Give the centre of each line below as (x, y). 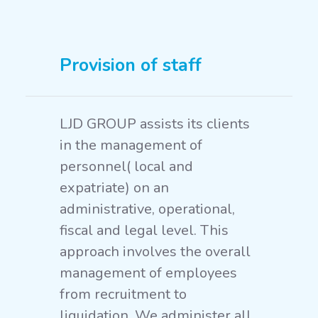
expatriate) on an (114, 188)
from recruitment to (123, 294)
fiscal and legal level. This (144, 230)
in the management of (131, 145)
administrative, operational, (147, 209)
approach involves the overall (155, 252)
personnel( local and (126, 166)
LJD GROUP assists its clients (155, 124)
